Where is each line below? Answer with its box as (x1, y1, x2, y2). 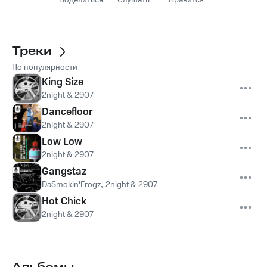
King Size (42, 74, 83, 89)
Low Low (42, 134, 82, 149)
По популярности (12, 61, 77, 73)
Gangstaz (42, 164, 86, 179)
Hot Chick (42, 194, 86, 209)
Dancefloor (42, 104, 93, 119)
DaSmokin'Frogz (42, 178, 101, 191)
